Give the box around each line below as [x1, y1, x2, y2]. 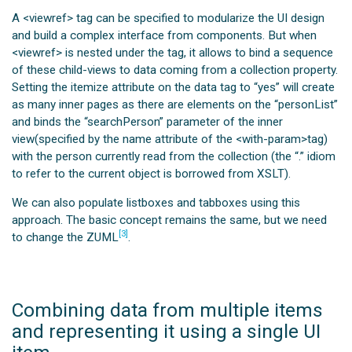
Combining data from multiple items [12, 298, 324, 321]
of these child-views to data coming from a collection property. [12, 62, 339, 77]
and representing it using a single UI [12, 319, 321, 343]
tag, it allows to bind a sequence [167, 45, 334, 60]
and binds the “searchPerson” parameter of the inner [12, 114, 284, 129]
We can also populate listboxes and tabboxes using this [12, 195, 301, 210]
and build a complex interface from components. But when [12, 27, 317, 42]
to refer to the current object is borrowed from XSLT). [12, 166, 291, 181]
